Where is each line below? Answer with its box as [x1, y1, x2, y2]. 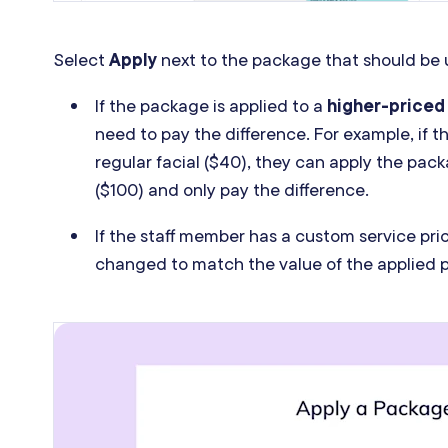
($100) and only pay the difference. [95, 178, 370, 202]
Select [54, 48, 109, 72]
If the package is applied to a [95, 94, 328, 118]
